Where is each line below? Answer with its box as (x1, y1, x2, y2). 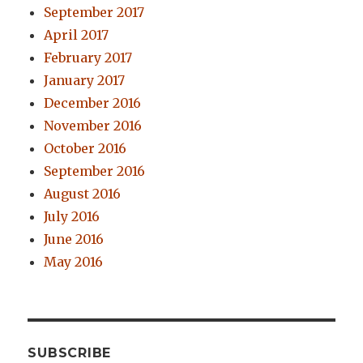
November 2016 (44, 117, 143, 135)
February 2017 (44, 49, 133, 66)
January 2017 (44, 72, 126, 89)
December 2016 (44, 95, 142, 112)
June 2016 (44, 231, 105, 248)
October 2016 (44, 140, 127, 157)
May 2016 (44, 254, 104, 271)
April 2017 (44, 27, 109, 44)
